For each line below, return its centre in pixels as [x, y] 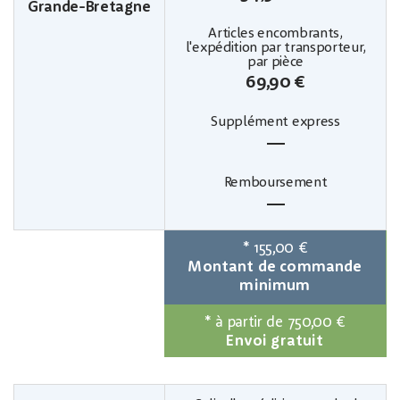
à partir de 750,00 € [280, 322]
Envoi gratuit [275, 341]
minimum [275, 286]
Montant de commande [275, 267]
